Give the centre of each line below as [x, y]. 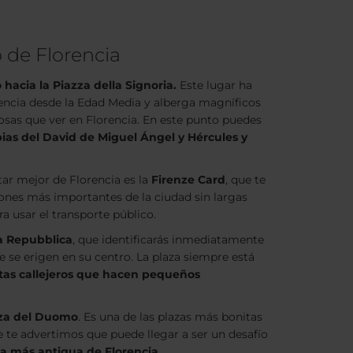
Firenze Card [188, 180]
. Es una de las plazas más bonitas [170, 317]
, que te [245, 180]
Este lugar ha [214, 85]
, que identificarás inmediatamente [168, 240]
